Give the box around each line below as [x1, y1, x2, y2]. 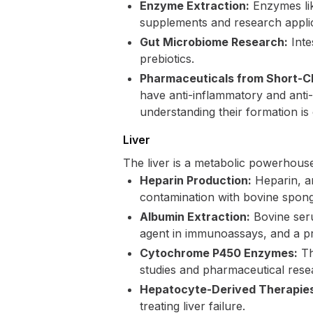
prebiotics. [140, 52, 194, 66]
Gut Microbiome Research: [140, 35, 288, 49]
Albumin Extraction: [140, 210, 250, 224]
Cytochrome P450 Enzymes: [140, 246, 298, 260]
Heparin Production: [140, 173, 252, 187]
